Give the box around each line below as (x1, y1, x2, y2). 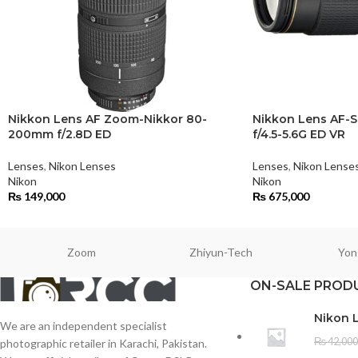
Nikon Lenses (49, 159, 116, 173)
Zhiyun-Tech (189, 245, 253, 260)
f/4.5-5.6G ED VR (252, 127, 345, 142)
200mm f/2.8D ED (8, 127, 111, 142)
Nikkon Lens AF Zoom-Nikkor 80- (8, 112, 207, 127)
